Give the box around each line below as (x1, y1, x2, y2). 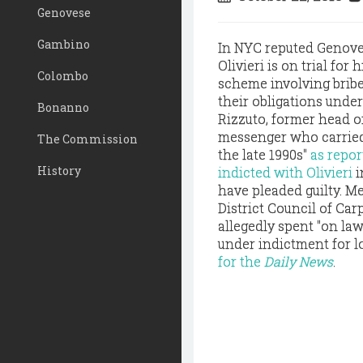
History (37, 163, 81, 178)
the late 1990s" (218, 146, 310, 163)
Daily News (264, 253, 333, 270)
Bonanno (37, 100, 89, 115)
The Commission (37, 131, 138, 147)
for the (218, 253, 264, 270)
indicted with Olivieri (218, 164, 352, 181)
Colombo (37, 68, 88, 83)
